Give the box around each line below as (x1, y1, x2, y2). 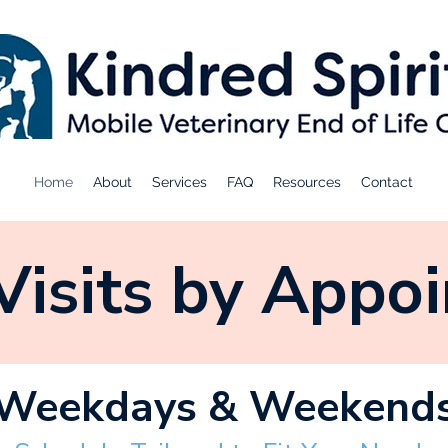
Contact (361, 174, 413, 190)
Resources (273, 174, 341, 190)
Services (152, 174, 207, 190)
